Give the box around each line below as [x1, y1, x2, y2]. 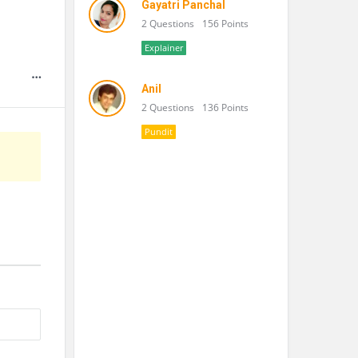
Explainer [145, 42, 183, 54]
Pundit [145, 125, 173, 137]
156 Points [202, 17, 249, 30]
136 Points [202, 101, 249, 114]
